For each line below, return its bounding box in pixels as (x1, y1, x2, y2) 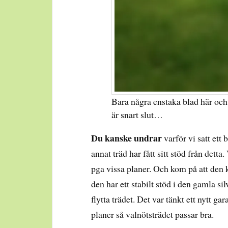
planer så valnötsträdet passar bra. (91, 208, 214, 221)
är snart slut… (111, 108, 163, 121)
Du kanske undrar (91, 131, 164, 145)
